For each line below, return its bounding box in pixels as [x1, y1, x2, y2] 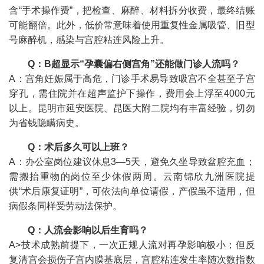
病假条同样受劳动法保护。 [9, 200, 123, 211]
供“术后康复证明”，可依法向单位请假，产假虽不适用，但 [9, 186, 255, 196]
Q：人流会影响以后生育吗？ [28, 225, 148, 235]
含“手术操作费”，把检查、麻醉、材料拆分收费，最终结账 [9, 5, 255, 15]
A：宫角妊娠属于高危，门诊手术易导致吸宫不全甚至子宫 [9, 73, 255, 84]
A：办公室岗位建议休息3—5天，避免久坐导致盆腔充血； [9, 156, 255, 167]
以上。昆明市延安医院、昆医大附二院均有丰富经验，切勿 [9, 103, 255, 113]
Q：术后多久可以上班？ [28, 141, 130, 152]
